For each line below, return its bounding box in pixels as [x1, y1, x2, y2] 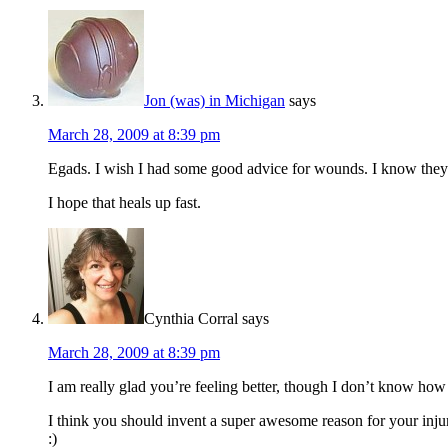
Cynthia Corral [144, 310, 238, 328]
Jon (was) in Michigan [144, 92, 285, 110]
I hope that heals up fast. [48, 194, 201, 212]
